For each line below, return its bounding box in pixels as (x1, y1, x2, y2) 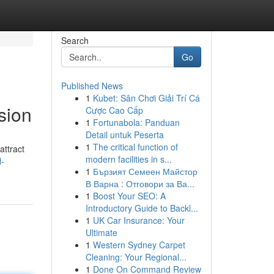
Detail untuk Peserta (85, 128, 164, 141)
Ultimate (85, 226, 117, 239)
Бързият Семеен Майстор (92, 165, 198, 177)
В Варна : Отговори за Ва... (85, 177, 194, 190)
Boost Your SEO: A (92, 190, 166, 202)
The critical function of (92, 141, 178, 153)
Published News (61, 80, 123, 92)
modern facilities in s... (85, 153, 172, 165)
